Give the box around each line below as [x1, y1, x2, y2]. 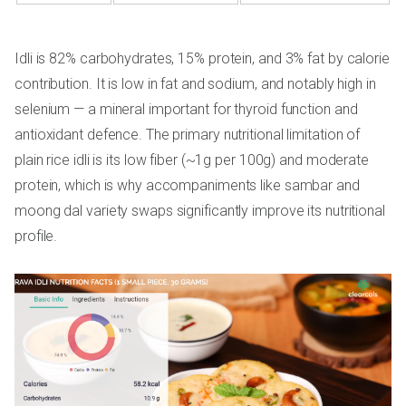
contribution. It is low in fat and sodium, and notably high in [14, 74, 376, 92]
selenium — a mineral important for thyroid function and [14, 100, 358, 118]
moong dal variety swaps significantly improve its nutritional [14, 201, 385, 219]
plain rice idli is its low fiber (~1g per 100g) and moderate [14, 150, 369, 169]
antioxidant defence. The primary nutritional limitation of [14, 125, 361, 143]
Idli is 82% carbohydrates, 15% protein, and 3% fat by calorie [14, 49, 390, 67]
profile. [14, 227, 58, 245]
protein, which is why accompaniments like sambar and [14, 176, 360, 194]
